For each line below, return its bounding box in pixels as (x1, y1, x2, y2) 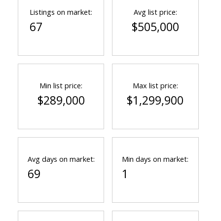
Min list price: (39, 80, 83, 91)
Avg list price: (133, 7, 177, 17)
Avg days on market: (27, 154, 95, 164)
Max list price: (132, 80, 178, 91)
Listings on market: (30, 7, 93, 17)
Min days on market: (122, 154, 189, 164)
